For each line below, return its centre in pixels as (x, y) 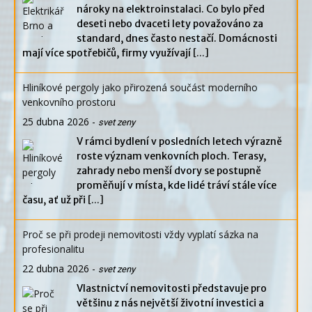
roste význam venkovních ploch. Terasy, (171, 156)
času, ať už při (55, 200)
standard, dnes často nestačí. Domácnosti (177, 39)
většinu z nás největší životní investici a (170, 303)
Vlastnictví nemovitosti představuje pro (172, 289)
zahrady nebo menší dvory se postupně (169, 171)
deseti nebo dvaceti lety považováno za (170, 24)
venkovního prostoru (69, 102)
